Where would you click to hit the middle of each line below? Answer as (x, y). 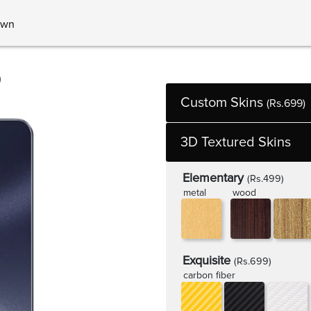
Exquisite (208, 261)
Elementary (215, 177)
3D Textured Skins (236, 142)
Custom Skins (224, 103)
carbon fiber (210, 276)
